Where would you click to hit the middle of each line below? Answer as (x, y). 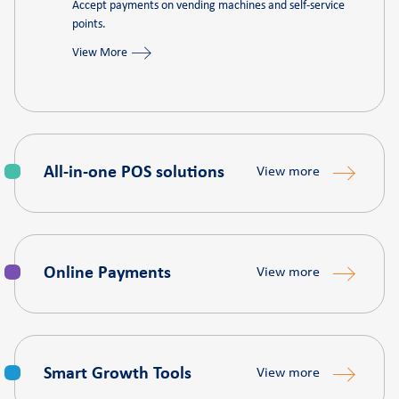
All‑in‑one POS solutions (134, 173)
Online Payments (107, 273)
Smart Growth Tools (118, 374)
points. (89, 24)
